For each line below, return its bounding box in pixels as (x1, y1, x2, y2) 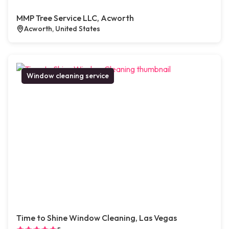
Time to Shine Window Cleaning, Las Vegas (16, 213, 177, 223)
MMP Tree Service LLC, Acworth (16, 13, 134, 24)
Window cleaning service (27, 71, 109, 81)
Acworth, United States (24, 24, 100, 34)
